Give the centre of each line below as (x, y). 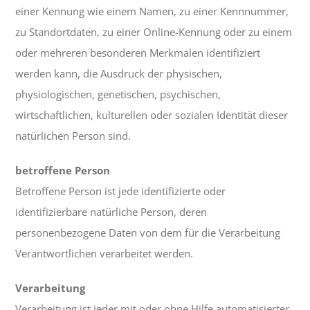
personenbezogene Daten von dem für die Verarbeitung (148, 233)
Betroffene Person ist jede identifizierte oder (121, 191)
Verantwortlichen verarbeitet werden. (104, 254)
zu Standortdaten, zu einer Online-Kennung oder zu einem (154, 32)
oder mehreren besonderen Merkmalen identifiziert (138, 53)
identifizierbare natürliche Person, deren (111, 212)
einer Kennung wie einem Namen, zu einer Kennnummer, (152, 11)
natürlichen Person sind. (73, 136)
